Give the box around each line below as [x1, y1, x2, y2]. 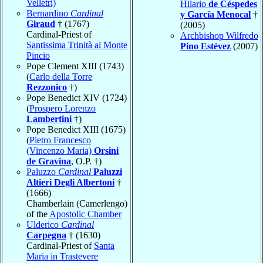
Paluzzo [26, 166, 58, 177]
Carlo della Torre [29, 71, 92, 82]
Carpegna [26, 230, 66, 240]
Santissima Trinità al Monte [26, 39, 127, 50]
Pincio [26, 50, 50, 60]
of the [26, 208, 49, 219]
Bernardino [26, 8, 70, 18]
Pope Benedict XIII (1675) [26, 124, 126, 134]
